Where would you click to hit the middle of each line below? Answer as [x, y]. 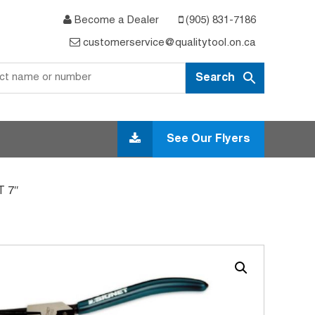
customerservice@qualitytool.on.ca [168, 43]
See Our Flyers [208, 139]
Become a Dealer [115, 20]
